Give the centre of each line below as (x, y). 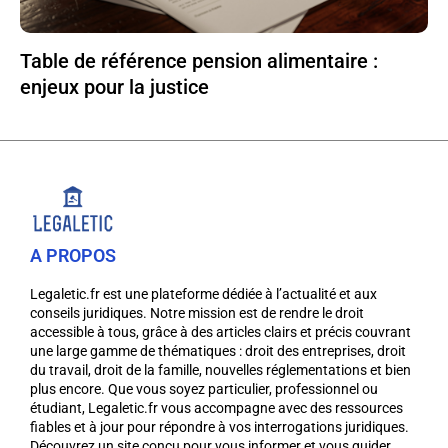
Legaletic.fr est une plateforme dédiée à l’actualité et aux (203, 293)
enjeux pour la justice (114, 86)
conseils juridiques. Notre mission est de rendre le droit (197, 312)
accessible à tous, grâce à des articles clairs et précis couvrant (220, 331)
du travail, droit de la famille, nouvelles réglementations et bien (220, 369)
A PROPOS (73, 255)
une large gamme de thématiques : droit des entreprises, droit (218, 350)
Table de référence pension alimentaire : (199, 60)
